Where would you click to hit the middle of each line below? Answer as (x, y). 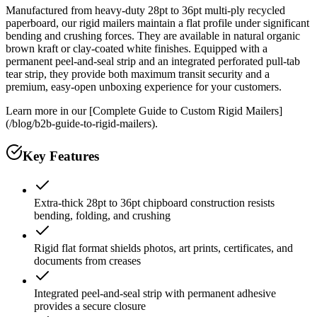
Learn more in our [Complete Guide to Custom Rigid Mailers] (144, 110)
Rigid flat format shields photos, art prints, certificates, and (163, 248)
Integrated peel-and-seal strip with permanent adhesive (155, 294)
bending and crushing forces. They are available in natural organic (153, 35)
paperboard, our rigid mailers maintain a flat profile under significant (157, 23)
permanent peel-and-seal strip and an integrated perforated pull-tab (153, 61)
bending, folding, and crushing (102, 216)
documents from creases (87, 261)
